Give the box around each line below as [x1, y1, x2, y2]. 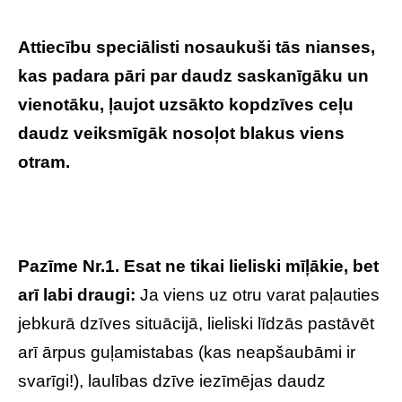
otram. [18, 153, 70, 171]
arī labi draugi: [18, 285, 135, 304]
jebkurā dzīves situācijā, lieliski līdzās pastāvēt [18, 314, 374, 333]
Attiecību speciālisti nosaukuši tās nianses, [18, 38, 375, 57]
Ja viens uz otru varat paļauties [135, 285, 380, 304]
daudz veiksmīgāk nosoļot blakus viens [18, 124, 345, 143]
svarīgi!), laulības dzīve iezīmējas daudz [18, 371, 326, 390]
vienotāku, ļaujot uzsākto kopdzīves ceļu [18, 95, 354, 114]
